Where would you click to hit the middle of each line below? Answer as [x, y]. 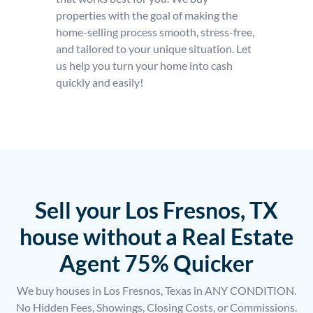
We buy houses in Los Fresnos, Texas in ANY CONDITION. [156, 290]
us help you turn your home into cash [144, 65]
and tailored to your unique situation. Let [153, 48]
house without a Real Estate [156, 236]
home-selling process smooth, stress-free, [155, 31]
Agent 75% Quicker [156, 263]
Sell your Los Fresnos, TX [156, 210]
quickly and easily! [99, 82]
